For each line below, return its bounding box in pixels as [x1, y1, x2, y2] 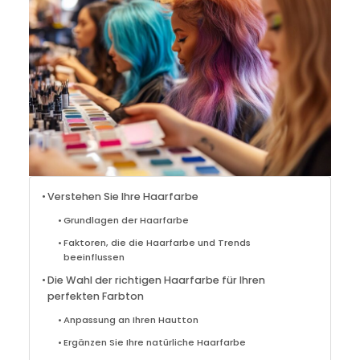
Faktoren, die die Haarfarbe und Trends [63, 235, 252, 249]
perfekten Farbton [47, 288, 145, 303]
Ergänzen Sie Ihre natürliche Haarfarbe [63, 335, 247, 349]
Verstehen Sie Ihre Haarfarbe [47, 189, 199, 203]
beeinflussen [63, 250, 125, 264]
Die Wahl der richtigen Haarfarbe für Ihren [47, 272, 266, 287]
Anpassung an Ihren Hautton [63, 313, 199, 326]
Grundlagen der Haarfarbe [63, 213, 190, 227]
